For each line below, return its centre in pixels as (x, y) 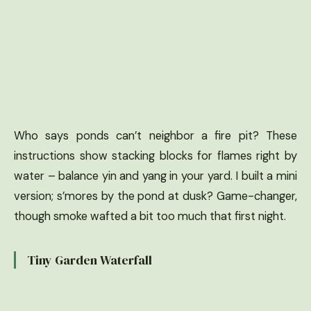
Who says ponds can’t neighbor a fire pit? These (155, 135)
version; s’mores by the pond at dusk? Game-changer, (155, 196)
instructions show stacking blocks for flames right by (155, 155)
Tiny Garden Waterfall (90, 260)
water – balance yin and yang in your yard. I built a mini (155, 176)
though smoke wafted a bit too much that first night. (150, 216)
